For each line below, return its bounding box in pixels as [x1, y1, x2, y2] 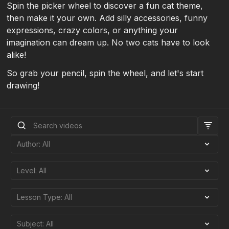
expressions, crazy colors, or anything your [7, 25, 178, 36]
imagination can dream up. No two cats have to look [7, 37, 210, 48]
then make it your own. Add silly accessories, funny [7, 13, 208, 24]
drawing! [7, 80, 40, 91]
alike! [7, 50, 27, 60]
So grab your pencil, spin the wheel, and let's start [7, 68, 204, 79]
